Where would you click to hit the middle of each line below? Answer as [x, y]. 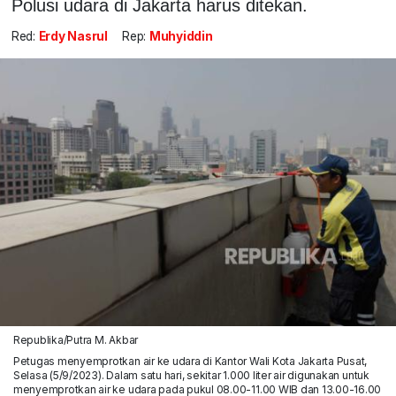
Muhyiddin [181, 37]
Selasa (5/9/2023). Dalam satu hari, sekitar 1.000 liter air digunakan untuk [191, 375]
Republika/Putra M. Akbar [76, 339]
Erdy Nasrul [73, 37]
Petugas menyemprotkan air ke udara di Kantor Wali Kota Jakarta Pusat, [190, 361]
